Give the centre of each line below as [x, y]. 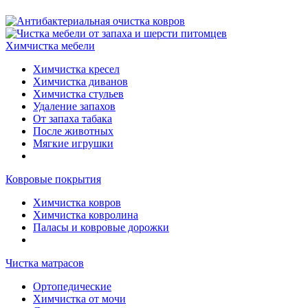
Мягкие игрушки [73, 143]
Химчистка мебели [50, 45]
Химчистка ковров [77, 202]
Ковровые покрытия [53, 179]
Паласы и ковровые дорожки [101, 227]
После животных [73, 131]
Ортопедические [72, 286]
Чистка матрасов [45, 263]
